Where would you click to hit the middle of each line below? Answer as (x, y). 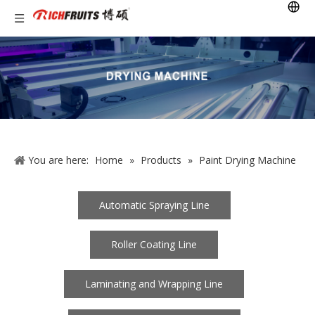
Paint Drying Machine (247, 160)
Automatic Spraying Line (154, 205)
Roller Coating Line (154, 244)
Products (161, 160)
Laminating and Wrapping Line (154, 283)
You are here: (58, 160)
